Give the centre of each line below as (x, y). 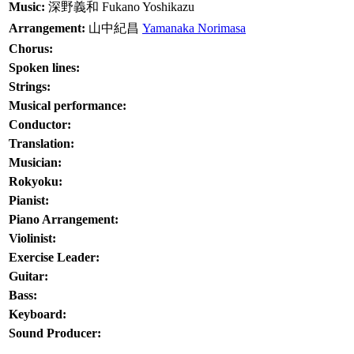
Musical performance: (68, 105)
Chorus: (31, 49)
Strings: (30, 87)
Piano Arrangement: (64, 219)
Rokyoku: (36, 181)
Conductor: (40, 124)
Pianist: (29, 200)
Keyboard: (38, 314)
